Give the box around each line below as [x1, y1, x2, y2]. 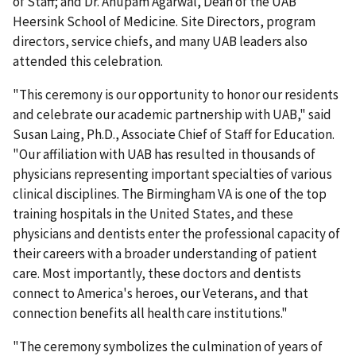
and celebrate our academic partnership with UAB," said [13, 105, 331, 123]
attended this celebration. [13, 52, 163, 70]
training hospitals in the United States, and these [13, 204, 293, 222]
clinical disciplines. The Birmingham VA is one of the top [13, 184, 327, 203]
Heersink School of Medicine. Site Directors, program [13, 12, 315, 30]
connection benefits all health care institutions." [13, 304, 288, 322]
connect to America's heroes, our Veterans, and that [13, 284, 308, 302]
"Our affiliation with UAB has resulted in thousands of [13, 145, 315, 163]
